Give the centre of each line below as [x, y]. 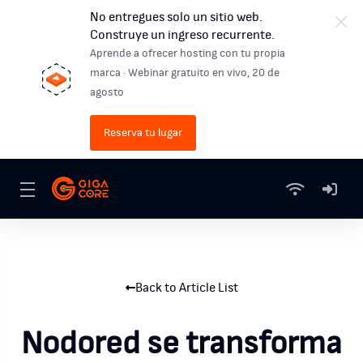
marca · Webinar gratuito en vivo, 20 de [185, 73]
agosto [109, 92]
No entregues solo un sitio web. [177, 17]
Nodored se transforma [181, 344]
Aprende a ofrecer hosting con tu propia [188, 53]
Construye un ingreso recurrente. [183, 35]
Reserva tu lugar [143, 133]
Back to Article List [186, 288]
